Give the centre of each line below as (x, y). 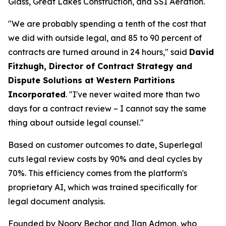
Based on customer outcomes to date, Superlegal (105, 145)
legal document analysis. (58, 202)
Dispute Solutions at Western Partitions (92, 80)
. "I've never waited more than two (133, 95)
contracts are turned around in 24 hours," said (99, 52)
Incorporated (37, 95)
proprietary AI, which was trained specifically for (103, 187)
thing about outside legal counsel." (76, 123)
